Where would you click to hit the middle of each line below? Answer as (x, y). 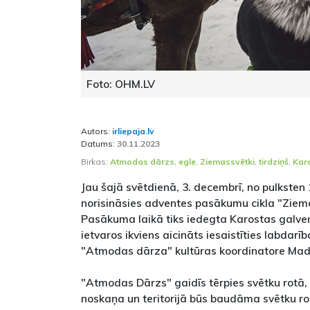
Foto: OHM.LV (121, 84)
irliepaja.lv (133, 131)
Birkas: (95, 162)
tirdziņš (274, 162)
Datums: (99, 144)
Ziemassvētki (227, 162)
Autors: (97, 131)
